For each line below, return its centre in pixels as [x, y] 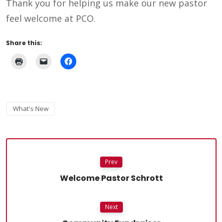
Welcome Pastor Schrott [111, 178]
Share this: [24, 43]
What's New [31, 108]
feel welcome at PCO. [51, 18]
